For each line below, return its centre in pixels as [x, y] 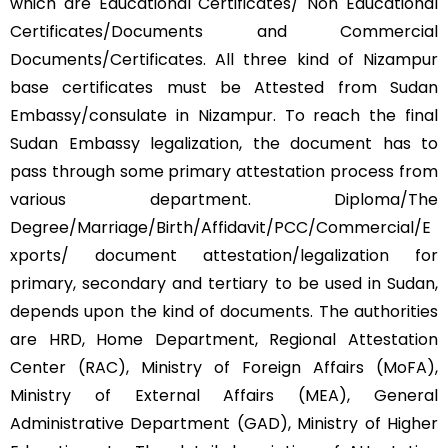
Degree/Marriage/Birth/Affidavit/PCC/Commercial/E [220, 228]
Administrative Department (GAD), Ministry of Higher [224, 424]
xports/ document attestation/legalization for [224, 256]
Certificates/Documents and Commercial [224, 32]
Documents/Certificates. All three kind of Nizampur [224, 60]
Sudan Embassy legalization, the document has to [224, 144]
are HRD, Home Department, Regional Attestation [224, 340]
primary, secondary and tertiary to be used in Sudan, [224, 284]
